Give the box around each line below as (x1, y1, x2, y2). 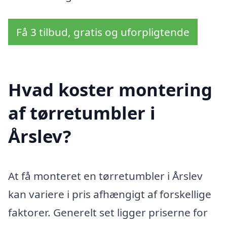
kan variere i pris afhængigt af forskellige (8, 186, 211, 201)
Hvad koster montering (8, 77, 212, 101)
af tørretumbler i (8, 100, 156, 125)
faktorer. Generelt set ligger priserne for (8, 205, 208, 219)
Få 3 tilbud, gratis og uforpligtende (16, 24, 190, 39)
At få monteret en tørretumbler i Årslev (8, 168, 203, 183)
